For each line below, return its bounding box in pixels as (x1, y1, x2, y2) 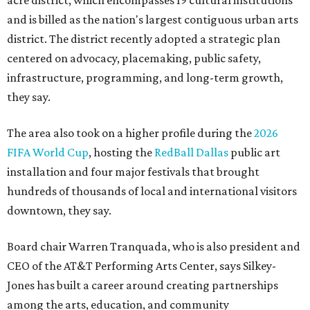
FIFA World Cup (7, 145, 89, 160)
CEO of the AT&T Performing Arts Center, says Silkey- (7, 259, 276, 273)
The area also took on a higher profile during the (7, 126, 254, 140)
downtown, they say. (7, 203, 111, 218)
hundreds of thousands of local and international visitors (7, 184, 297, 199)
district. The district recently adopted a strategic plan (7, 32, 280, 46)
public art (228, 145, 280, 160)
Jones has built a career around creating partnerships (7, 278, 278, 293)
